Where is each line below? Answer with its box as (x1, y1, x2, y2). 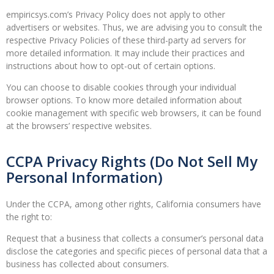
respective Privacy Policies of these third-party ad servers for (6, 34, 246, 46)
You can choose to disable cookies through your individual (6, 81, 236, 94)
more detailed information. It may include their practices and (6, 46, 245, 59)
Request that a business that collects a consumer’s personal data (6, 232, 264, 245)
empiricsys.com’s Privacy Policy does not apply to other (6, 8, 225, 20)
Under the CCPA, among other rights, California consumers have (6, 198, 261, 210)
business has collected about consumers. (6, 258, 169, 270)
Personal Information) (6, 166, 163, 187)
